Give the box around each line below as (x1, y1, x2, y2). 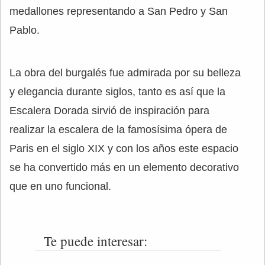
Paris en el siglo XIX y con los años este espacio (9, 142, 238, 154)
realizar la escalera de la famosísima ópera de (9, 123, 227, 135)
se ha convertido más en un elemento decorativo (9, 161, 239, 173)
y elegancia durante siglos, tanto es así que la (9, 85, 225, 98)
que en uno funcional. (9, 180, 111, 192)
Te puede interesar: (43, 231, 147, 250)
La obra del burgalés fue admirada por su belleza (9, 66, 241, 79)
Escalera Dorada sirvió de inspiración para (9, 104, 209, 117)
